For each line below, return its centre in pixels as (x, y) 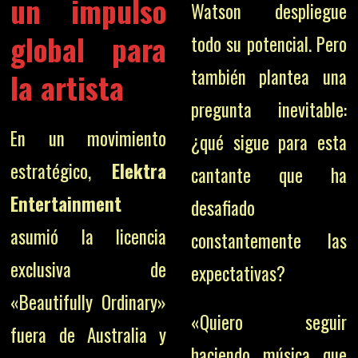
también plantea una (268, 77)
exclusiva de (89, 269)
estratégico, (62, 171)
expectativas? (238, 273)
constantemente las (268, 241)
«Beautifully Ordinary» (89, 302)
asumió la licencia (89, 237)
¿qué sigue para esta (268, 142)
